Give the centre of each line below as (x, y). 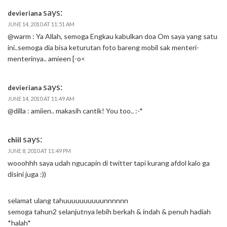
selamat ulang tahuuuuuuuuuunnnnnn (68, 201)
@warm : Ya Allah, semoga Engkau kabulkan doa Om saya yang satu (112, 36)
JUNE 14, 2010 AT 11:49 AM (41, 99)
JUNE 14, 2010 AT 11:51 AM (41, 24)
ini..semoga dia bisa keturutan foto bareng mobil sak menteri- (103, 48)
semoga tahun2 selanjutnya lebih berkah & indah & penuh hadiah (109, 212)
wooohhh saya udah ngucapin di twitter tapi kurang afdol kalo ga (109, 163)
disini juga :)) (27, 174)
